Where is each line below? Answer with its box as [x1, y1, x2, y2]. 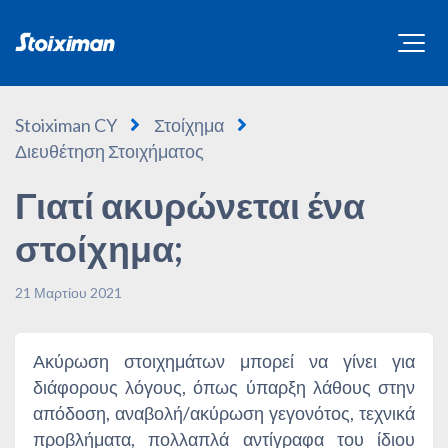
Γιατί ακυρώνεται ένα [15, 183, 365, 228]
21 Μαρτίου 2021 [15, 284, 122, 302]
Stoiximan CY [15, 114, 117, 137]
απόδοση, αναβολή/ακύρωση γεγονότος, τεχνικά [33, 402, 415, 425]
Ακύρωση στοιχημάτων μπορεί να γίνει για [33, 350, 415, 373]
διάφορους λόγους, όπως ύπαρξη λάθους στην [33, 376, 415, 399]
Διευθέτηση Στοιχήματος [15, 140, 204, 163]
